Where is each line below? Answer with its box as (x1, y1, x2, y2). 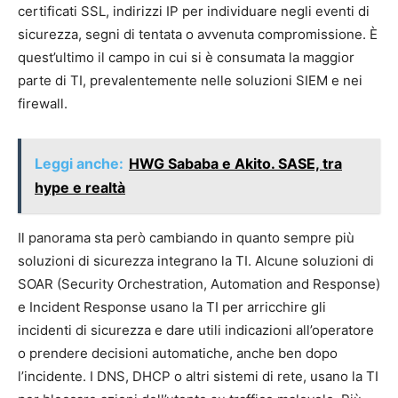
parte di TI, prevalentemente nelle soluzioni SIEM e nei (18, 72, 362, 89)
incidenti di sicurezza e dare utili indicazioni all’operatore (18, 322, 374, 338)
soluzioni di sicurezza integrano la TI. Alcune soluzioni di (18, 252, 374, 269)
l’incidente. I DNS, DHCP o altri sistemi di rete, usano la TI (18, 368, 378, 385)
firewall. (18, 95, 68, 112)
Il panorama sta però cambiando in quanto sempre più (18, 229, 354, 246)
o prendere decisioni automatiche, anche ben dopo (18, 345, 338, 362)
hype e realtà (35, 179, 125, 196)
